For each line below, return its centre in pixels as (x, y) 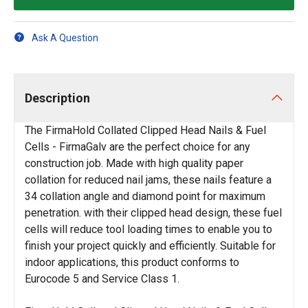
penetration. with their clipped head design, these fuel (153, 213)
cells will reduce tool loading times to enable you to (148, 229)
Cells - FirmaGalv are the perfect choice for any (137, 147)
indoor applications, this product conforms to (132, 262)
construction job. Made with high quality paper (134, 163)
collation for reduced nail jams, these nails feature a (148, 180)
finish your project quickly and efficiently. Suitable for (150, 246)
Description (57, 98)
